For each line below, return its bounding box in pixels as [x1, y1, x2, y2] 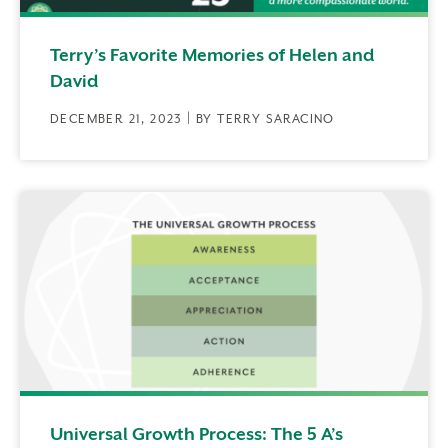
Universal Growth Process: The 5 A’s [50, 424, 343, 445]
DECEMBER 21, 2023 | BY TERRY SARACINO [50, 111, 335, 126]
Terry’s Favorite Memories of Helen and [50, 44, 375, 65]
